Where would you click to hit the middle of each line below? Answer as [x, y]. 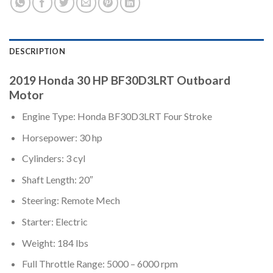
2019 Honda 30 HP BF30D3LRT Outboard [120, 80]
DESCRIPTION [37, 51]
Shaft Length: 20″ [57, 179]
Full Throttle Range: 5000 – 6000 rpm [100, 264]
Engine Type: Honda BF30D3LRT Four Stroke [117, 116]
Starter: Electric [55, 221]
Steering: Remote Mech [71, 200]
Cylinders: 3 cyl [53, 158]
